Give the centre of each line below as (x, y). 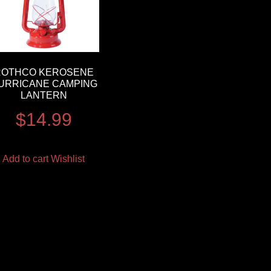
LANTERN (44, 95)
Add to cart (26, 158)
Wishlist (68, 158)
